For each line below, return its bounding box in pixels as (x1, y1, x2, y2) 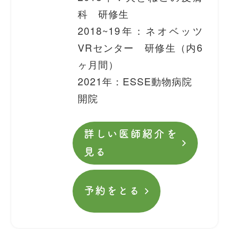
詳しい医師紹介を (84, 128, 177, 139)
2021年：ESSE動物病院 (78, 74, 203, 88)
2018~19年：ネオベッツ (78, 23, 203, 37)
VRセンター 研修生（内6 (78, 40, 203, 54)
